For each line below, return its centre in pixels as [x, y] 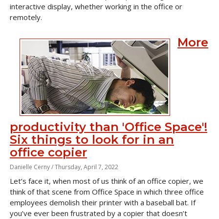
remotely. [26, 17]
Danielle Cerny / [32, 167]
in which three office [169, 192]
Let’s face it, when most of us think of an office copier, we [107, 181]
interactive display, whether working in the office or [96, 6]
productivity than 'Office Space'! [109, 127]
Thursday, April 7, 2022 [87, 167]
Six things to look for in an [92, 140]
